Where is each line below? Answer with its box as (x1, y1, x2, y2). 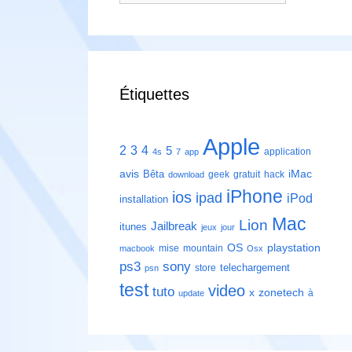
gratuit (233, 169, 260, 181)
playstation (267, 241, 321, 255)
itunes (119, 221, 147, 233)
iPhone (226, 186, 283, 207)
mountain (183, 243, 223, 255)
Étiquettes (119, 86, 189, 104)
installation (119, 193, 168, 206)
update (178, 288, 204, 299)
